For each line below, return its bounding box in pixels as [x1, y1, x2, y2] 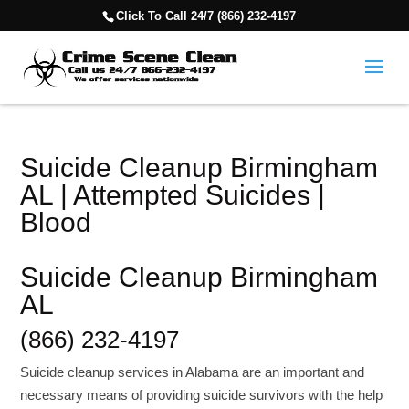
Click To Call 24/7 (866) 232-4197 [115, 8, 296, 23]
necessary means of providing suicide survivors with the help [20, 387, 383, 403]
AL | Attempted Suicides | [20, 180, 326, 210]
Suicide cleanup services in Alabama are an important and [20, 364, 365, 380]
